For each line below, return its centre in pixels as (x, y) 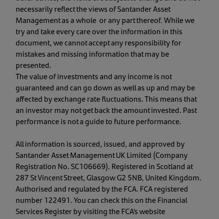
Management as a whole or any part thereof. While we (105, 20)
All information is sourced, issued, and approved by (100, 143)
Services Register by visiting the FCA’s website (90, 211)
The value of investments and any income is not (94, 76)
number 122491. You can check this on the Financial (101, 199)
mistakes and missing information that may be (92, 53)
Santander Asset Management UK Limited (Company (102, 154)
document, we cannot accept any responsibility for (99, 42)
